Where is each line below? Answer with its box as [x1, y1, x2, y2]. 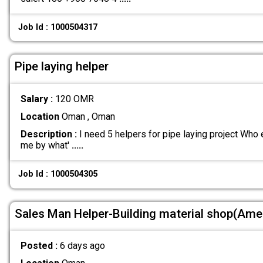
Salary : [20, 93, 55, 104]
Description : [20, 129, 77, 140]
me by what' [20, 140, 72, 151]
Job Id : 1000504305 [18, 169, 98, 180]
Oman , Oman [59, 110, 115, 122]
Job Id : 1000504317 [18, 22, 98, 32]
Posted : [20, 240, 60, 252]
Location [20, 110, 59, 122]
